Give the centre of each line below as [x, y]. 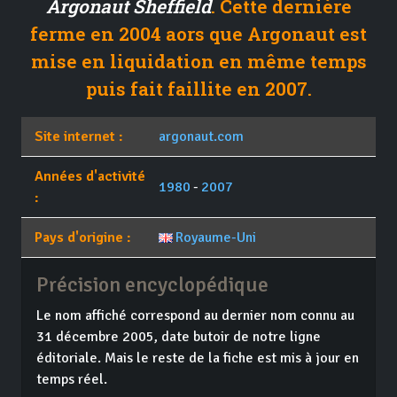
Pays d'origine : [83, 238]
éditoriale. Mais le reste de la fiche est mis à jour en [198, 358]
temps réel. [72, 380]
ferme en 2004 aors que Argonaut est [198, 34]
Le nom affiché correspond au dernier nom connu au [195, 316]
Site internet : [79, 137]
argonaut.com [201, 137]
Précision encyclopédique [152, 285]
